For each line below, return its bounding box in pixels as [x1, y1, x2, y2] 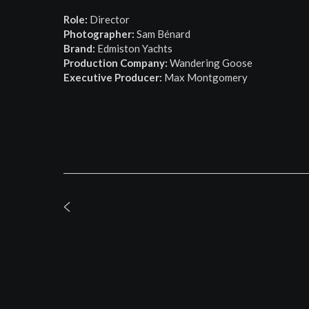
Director [88, 13, 130, 26]
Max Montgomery [162, 71, 248, 83]
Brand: [63, 42, 96, 54]
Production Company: [63, 57, 168, 69]
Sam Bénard [134, 28, 191, 40]
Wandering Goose [168, 57, 253, 69]
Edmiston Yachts [95, 42, 173, 54]
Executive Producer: [63, 71, 163, 83]
